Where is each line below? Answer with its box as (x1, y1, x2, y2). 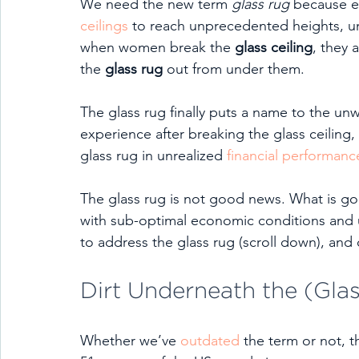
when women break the (80, 38, 235, 56)
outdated (180, 332, 240, 349)
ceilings (80, 17, 128, 34)
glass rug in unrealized (80, 147, 227, 164)
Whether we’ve (80, 332, 180, 349)
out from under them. (163, 60, 305, 78)
